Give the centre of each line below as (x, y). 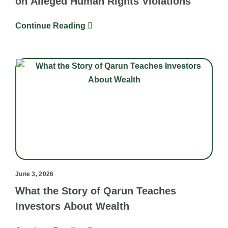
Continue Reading (51, 26)
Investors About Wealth (72, 206)
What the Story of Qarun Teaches (96, 191)
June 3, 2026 (35, 174)
